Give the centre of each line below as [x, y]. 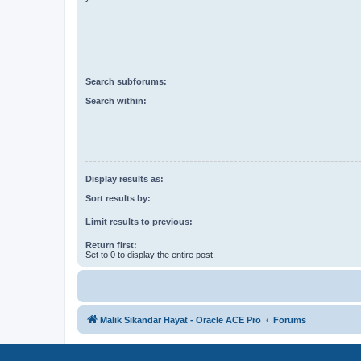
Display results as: [124, 178]
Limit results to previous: [139, 222]
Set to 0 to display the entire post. [150, 255]
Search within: [116, 101]
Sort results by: [118, 199]
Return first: [111, 245]
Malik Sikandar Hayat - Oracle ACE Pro [180, 320]
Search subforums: [126, 81]
